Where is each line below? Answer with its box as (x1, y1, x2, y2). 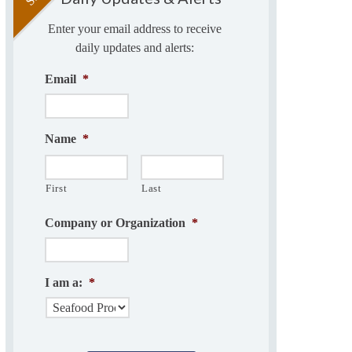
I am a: (45, 276, 82, 290)
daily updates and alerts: (75, 41, 194, 55)
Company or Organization (45, 216, 185, 230)
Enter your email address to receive (48, 22, 222, 36)
